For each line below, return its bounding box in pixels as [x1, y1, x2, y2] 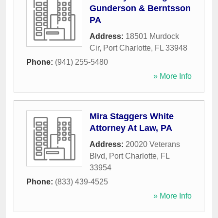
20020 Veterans [126, 140, 180, 149]
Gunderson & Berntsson [90, 3, 191, 14]
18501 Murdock [126, 32, 179, 41]
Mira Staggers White [90, 111, 174, 122]
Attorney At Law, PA [90, 123, 172, 133]
